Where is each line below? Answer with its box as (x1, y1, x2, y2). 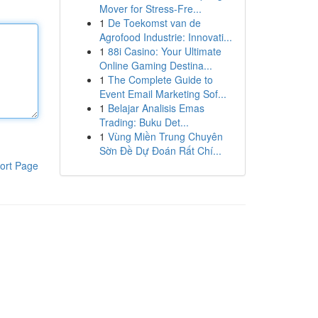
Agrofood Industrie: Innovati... (99, 30, 232, 44)
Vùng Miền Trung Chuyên (107, 129, 223, 143)
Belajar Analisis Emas (107, 101, 204, 115)
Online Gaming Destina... (99, 58, 212, 72)
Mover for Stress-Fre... (99, 1, 202, 16)
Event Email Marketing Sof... (99, 87, 226, 101)
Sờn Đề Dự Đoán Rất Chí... (99, 143, 221, 158)
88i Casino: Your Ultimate (107, 44, 221, 58)
